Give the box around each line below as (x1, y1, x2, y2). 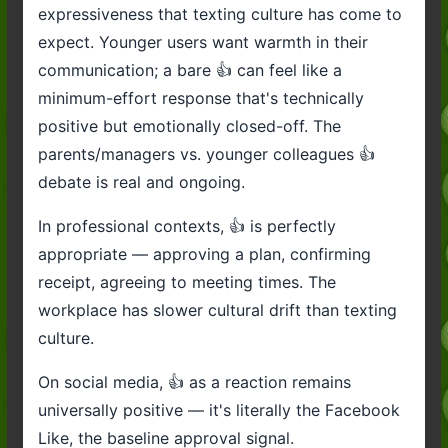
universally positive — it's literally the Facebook (37, 399, 400, 420)
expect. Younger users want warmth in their (37, 31, 368, 52)
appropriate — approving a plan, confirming (37, 243, 371, 264)
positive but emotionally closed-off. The (37, 115, 341, 136)
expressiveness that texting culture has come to (37, 3, 402, 24)
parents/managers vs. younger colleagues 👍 (37, 143, 375, 164)
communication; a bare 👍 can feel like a (37, 59, 342, 80)
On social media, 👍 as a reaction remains (37, 371, 351, 392)
